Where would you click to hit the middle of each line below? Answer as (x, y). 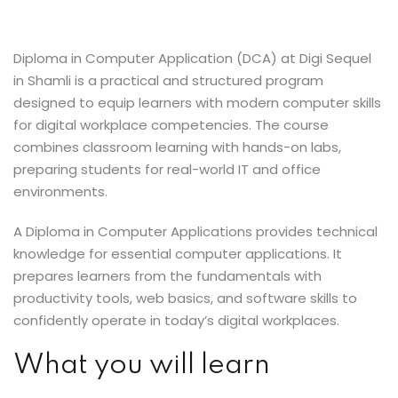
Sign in (286, 50)
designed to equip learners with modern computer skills (197, 103)
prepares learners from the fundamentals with (167, 276)
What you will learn (145, 366)
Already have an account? (176, 50)
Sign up (199, 22)
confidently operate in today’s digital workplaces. (178, 320)
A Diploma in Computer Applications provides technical (195, 231)
